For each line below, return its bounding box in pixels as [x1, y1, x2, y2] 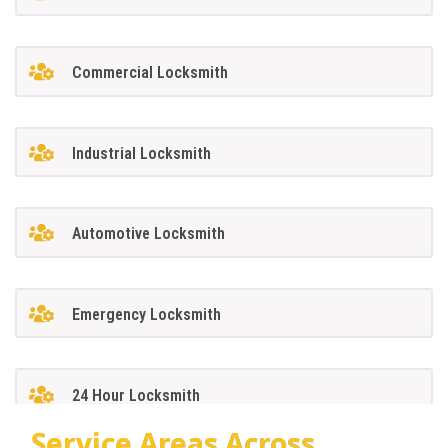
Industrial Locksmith [71, 143, 211, 163]
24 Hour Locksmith [71, 385, 200, 405]
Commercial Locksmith [71, 63, 228, 83]
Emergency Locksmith [71, 304, 221, 324]
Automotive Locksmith [71, 224, 225, 244]
